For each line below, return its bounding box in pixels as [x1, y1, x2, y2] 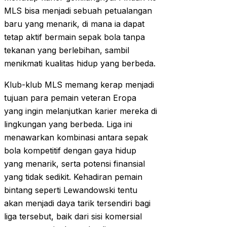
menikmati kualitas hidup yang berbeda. [4, 58, 156, 69]
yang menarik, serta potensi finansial [4, 159, 145, 169]
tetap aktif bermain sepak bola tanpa [4, 32, 145, 43]
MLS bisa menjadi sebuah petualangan [4, 6, 152, 16]
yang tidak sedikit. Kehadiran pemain [4, 172, 142, 182]
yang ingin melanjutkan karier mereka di [4, 106, 157, 117]
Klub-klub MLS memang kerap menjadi [4, 80, 154, 90]
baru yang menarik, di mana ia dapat [4, 19, 144, 29]
